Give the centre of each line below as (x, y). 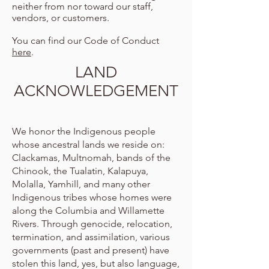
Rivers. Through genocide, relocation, (92, 224)
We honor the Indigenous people (84, 131)
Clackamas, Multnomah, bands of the (91, 158)
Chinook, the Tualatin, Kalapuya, (80, 171)
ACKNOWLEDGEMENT (96, 91)
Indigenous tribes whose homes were (92, 197)
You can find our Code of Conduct (86, 41)
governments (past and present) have (91, 250)
